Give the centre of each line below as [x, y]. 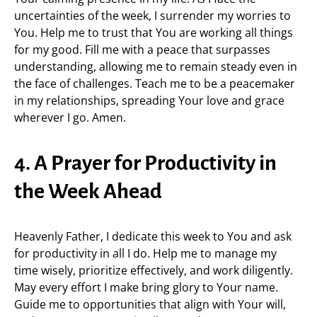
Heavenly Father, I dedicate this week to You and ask [153, 236]
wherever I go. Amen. [70, 117]
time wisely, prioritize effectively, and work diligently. [154, 270]
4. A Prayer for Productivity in [145, 163]
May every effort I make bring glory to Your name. [146, 287]
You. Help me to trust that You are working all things [154, 33]
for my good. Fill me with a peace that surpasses [142, 50]
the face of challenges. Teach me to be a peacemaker [155, 83]
